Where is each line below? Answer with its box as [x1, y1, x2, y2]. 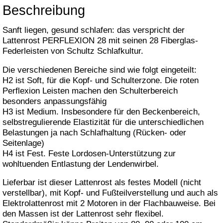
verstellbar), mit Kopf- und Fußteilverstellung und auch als [2, 188, 218, 198]
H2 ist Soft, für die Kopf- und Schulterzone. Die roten [2, 75, 199, 85]
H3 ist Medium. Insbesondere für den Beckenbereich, [2, 107, 200, 116]
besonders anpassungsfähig [2, 96, 107, 106]
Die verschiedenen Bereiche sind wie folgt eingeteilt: [2, 65, 197, 75]
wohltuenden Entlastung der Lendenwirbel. [2, 159, 159, 169]
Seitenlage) [2, 138, 44, 148]
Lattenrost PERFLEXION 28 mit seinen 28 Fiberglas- [2, 36, 198, 45]
